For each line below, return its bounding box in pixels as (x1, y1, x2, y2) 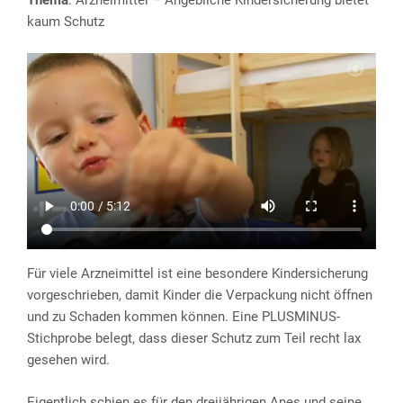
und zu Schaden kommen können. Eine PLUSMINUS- (27, 309, 340, 326)
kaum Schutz (27, 13, 104, 31)
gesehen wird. (27, 352, 110, 369)
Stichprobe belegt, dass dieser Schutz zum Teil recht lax (27, 330, 361, 347)
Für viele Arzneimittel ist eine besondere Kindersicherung (27, 265, 368, 282)
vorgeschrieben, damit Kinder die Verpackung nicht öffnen (27, 287, 372, 304)
